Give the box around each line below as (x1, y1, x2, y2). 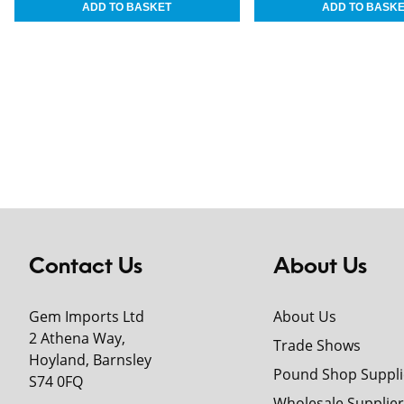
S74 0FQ (29, 371, 83, 391)
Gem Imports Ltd (29, 306, 144, 326)
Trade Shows (272, 335, 361, 355)
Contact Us (29, 256, 142, 279)
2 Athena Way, (29, 327, 125, 348)
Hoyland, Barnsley (29, 349, 151, 370)
